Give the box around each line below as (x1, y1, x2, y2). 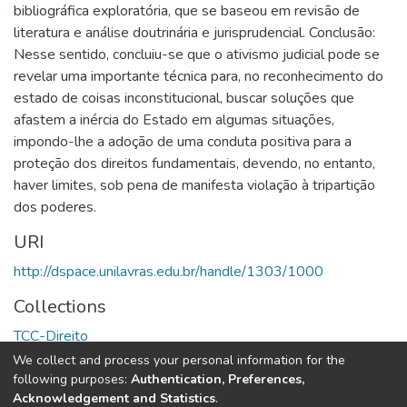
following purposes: (13, 370, 131, 388)
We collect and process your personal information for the (13, 351, 345, 369)
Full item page (40, 367, 134, 388)
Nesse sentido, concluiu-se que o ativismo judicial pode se (14, 44, 380, 65)
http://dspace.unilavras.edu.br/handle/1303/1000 (14, 261, 323, 282)
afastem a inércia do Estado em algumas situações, (14, 109, 334, 130)
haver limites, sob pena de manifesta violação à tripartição (14, 174, 375, 195)
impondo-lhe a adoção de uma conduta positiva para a (14, 131, 352, 152)
